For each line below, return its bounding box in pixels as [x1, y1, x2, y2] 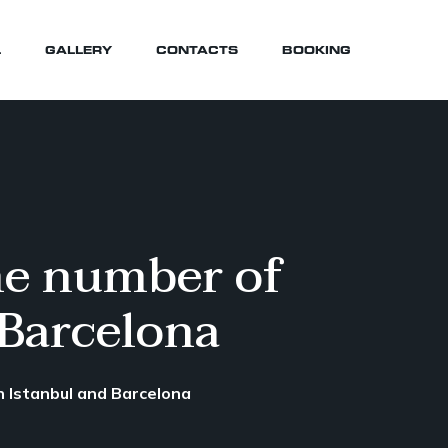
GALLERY [45, 43, 112, 56]
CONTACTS [156, 43, 238, 56]
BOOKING [282, 43, 351, 56]
